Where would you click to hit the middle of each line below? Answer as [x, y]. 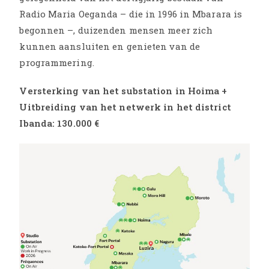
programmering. [57, 62]
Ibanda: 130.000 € [59, 123]
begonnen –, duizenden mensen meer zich [116, 30]
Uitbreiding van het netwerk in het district [125, 107]
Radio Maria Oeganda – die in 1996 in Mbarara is [131, 14]
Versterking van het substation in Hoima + [123, 90]
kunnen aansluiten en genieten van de [110, 46]
